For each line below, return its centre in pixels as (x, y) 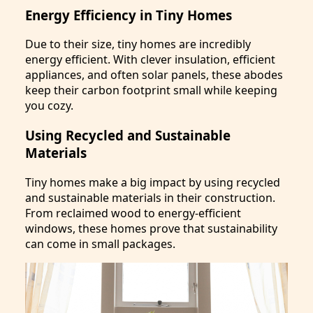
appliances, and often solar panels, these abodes (154, 75)
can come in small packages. (100, 243)
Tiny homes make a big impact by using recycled (153, 182)
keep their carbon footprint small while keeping (151, 90)
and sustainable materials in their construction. (150, 197)
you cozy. (49, 106)
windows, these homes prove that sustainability (151, 228)
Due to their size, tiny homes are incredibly (138, 44)
